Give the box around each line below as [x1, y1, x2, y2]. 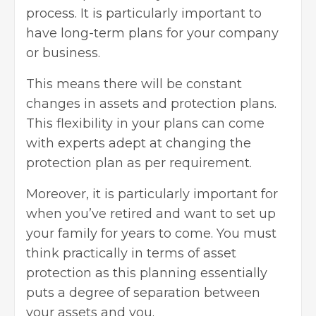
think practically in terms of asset [26, 245, 236, 262]
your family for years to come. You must [26, 226, 276, 242]
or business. [26, 45, 107, 61]
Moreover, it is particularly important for [26, 186, 278, 202]
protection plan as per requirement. [26, 155, 259, 171]
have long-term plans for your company [26, 25, 279, 42]
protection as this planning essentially [26, 265, 267, 281]
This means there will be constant [26, 76, 242, 92]
